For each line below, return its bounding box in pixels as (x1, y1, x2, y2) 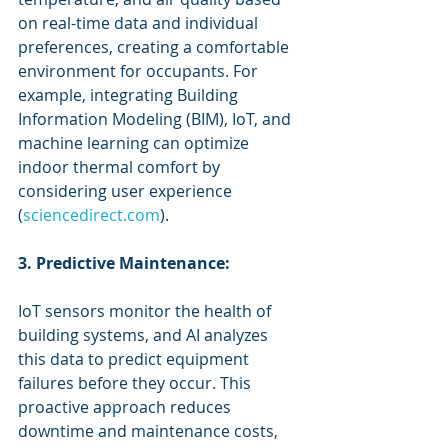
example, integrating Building (18, 84, 242, 106)
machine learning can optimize (18, 132, 253, 154)
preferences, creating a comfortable (18, 36, 293, 58)
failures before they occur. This (18, 372, 255, 394)
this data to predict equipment (18, 348, 253, 370)
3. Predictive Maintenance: (18, 252, 230, 274)
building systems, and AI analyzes (18, 324, 272, 346)
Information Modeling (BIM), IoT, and (18, 108, 295, 130)
